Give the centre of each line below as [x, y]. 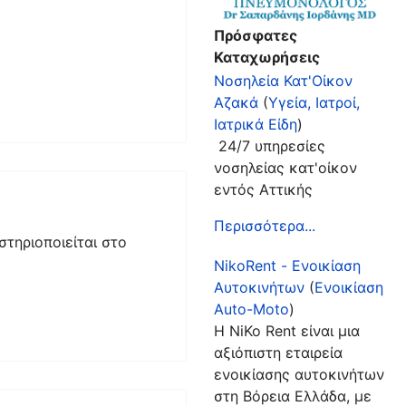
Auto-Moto [251, 309]
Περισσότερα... [264, 225]
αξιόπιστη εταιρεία [278, 352]
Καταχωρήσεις [266, 57]
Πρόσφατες [255, 35]
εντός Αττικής [263, 189]
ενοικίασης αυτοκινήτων [299, 374]
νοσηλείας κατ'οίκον [285, 167]
